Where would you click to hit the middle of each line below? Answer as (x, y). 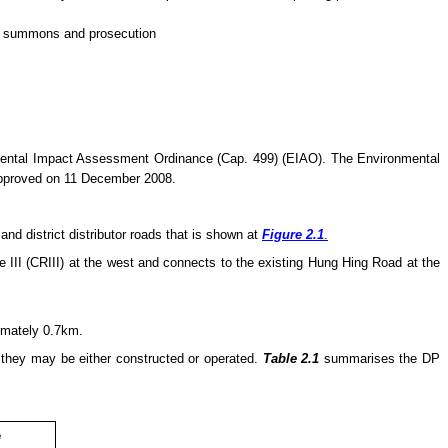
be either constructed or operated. (159, 358)
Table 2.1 (291, 358)
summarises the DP (380, 358)
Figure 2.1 (293, 234)
